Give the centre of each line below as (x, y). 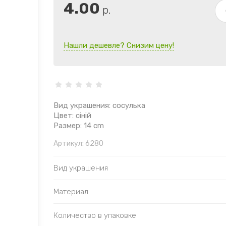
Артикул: (69, 144)
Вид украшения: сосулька (99, 106)
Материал (71, 192)
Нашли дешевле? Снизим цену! (119, 46)
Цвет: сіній (72, 116)
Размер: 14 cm (79, 126)
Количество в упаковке (95, 216)
